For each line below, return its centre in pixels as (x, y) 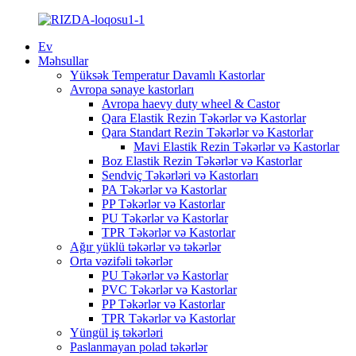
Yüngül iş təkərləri (116, 333)
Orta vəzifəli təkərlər (121, 261)
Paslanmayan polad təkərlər (139, 347)
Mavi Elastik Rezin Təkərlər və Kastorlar (236, 147)
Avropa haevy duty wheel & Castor (191, 104)
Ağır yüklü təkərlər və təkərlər (145, 247)
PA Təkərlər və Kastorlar (164, 190)
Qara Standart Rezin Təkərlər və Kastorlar (207, 132)
